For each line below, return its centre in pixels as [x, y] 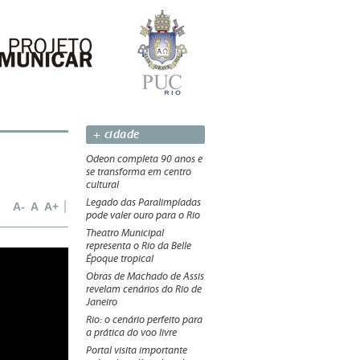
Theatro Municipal [125, 233]
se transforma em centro [139, 172]
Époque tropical [120, 259]
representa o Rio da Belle [139, 246]
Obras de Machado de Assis [145, 276]
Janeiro [102, 302]
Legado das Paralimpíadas [143, 202]
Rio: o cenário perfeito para [144, 320]
